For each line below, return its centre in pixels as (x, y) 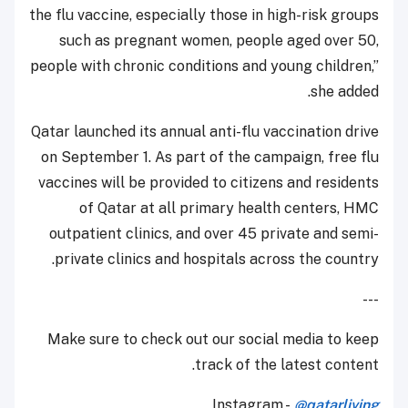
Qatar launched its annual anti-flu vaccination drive (205, 131)
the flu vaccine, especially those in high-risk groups (204, 15)
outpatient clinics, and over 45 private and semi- (214, 233)
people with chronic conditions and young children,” (204, 66)
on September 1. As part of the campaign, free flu (210, 157)
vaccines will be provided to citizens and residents (209, 182)
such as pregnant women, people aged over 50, (219, 40)
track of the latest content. (287, 364)
